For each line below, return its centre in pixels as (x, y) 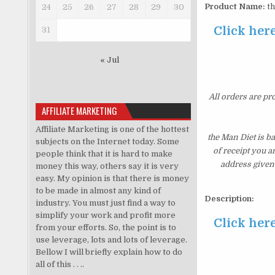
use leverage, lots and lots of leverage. (111, 239)
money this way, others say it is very (107, 166)
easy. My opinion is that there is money (112, 178)
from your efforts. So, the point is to (106, 227)
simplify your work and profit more (105, 215)
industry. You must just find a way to (105, 203)
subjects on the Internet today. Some (107, 141)
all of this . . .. (60, 264)
